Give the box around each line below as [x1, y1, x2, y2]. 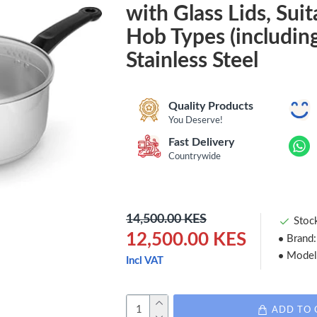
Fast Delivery [168, 136, 234, 148]
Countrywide [168, 151, 221, 161]
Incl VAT [126, 255, 163, 266]
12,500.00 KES [126, 230, 246, 249]
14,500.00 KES [126, 212, 207, 226]
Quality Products [168, 100, 253, 112]
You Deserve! [168, 115, 223, 125]
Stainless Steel [126, 50, 258, 71]
